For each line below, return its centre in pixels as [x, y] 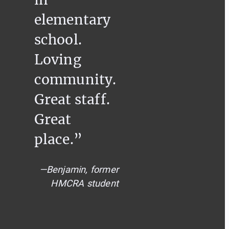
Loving [58, 59]
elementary [72, 19]
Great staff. [72, 99]
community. [75, 79]
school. [58, 39]
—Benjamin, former [79, 170]
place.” [58, 139]
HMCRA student [85, 184]
